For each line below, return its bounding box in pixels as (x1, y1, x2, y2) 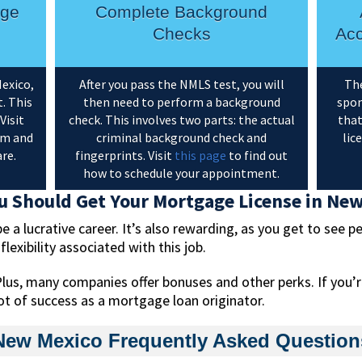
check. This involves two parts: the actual (68, 112, 295, 128)
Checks (152, 24, 211, 44)
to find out (226, 147, 288, 164)
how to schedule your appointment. (83, 165, 280, 182)
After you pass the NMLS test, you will (78, 76, 284, 93)
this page (175, 147, 226, 164)
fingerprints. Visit (75, 147, 175, 164)
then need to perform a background (82, 94, 280, 111)
